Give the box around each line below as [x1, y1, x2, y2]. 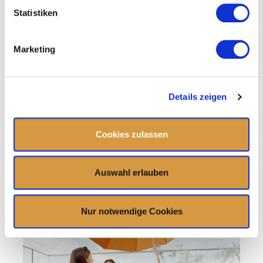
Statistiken [14, 7, 58, 18]
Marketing [14, 43, 55, 54]
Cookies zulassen [95, 129, 168, 139]
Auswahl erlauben [95, 167, 168, 178]
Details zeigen [168, 92, 227, 102]
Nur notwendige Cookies [80, 205, 183, 216]
